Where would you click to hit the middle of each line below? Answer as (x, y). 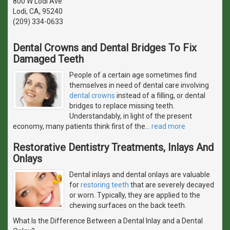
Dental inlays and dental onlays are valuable (140, 174)
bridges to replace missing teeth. (122, 106)
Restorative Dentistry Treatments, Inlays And (113, 147)
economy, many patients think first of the (79, 126)
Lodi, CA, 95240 (38, 11)
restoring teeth (105, 185)
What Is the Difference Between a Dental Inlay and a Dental (108, 221)
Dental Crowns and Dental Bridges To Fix (105, 47)
